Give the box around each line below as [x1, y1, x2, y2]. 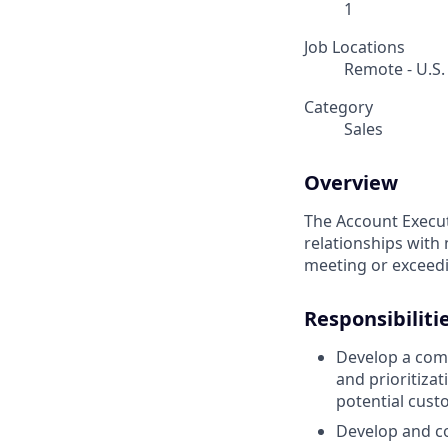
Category [304, 96, 373, 119]
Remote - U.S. [344, 58, 445, 81]
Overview [304, 169, 398, 197]
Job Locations [304, 36, 405, 59]
